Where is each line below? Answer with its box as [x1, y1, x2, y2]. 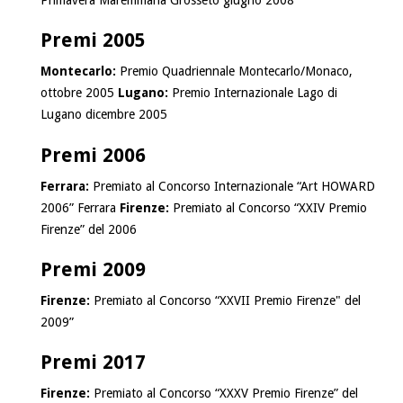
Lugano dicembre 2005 [40, 107, 167, 122]
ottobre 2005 [40, 85, 118, 101]
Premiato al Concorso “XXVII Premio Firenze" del [93, 292, 361, 308]
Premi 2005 [40, 29, 146, 52]
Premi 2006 [40, 143, 146, 166]
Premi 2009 [40, 257, 146, 281]
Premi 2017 [40, 351, 146, 374]
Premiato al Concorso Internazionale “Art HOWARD [92, 178, 375, 193]
